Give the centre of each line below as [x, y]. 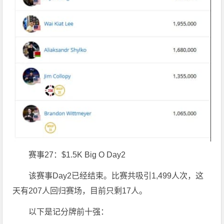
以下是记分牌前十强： [69, 211]
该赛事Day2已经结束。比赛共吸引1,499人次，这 [116, 175]
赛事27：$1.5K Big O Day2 [77, 154]
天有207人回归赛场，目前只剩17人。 [80, 190]
